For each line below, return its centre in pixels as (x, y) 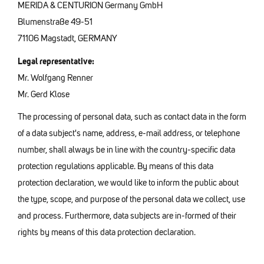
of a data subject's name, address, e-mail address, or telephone (129, 133)
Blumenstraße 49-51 (55, 22)
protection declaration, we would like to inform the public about (128, 183)
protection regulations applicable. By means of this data (116, 166)
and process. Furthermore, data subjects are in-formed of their (127, 216)
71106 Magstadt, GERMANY (67, 39)
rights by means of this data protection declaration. (107, 232)
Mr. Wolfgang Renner (56, 77)
